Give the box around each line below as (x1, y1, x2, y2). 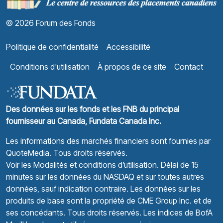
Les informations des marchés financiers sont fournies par (6, 136, 211, 146)
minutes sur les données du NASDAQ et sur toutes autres (6, 172, 204, 182)
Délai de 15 (159, 160, 199, 170)
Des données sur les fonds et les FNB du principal (6, 104, 179, 114)
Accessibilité (107, 42, 150, 52)
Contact (174, 62, 203, 72)
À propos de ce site (98, 62, 166, 72)
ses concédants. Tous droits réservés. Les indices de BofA (6, 208, 213, 218)
